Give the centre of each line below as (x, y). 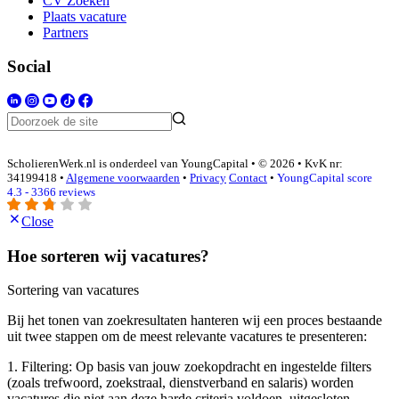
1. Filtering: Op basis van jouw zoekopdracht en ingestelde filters (189, 367)
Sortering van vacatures (73, 290)
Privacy (208, 178)
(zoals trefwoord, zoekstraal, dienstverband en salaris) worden (180, 383)
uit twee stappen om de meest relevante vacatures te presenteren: (187, 337)
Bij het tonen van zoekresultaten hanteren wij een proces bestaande (195, 321)
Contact (248, 178)
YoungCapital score (325, 178)
